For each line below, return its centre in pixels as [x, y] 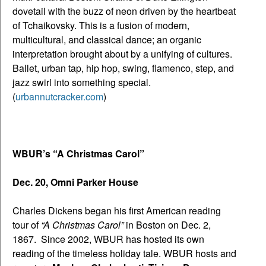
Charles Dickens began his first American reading [117, 210]
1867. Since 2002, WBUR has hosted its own [108, 239]
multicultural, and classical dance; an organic [107, 39]
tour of [27, 224]
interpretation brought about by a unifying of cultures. [122, 53]
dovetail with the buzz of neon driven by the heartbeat [124, 11]
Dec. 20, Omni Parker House [75, 182]
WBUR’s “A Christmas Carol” [78, 153]
